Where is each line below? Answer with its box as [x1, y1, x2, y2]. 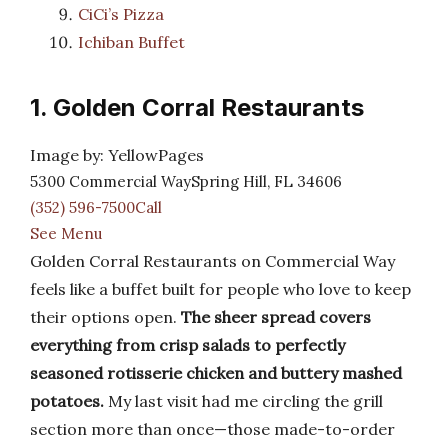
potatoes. [30, 391, 104, 411]
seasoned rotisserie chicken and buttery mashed [30, 363, 402, 383]
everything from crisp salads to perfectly [30, 335, 345, 355]
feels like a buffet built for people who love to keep [30, 279, 411, 299]
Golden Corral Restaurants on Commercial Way [30, 251, 395, 271]
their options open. [30, 307, 181, 327]
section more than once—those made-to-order [30, 419, 395, 439]
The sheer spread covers [181, 307, 371, 327]
